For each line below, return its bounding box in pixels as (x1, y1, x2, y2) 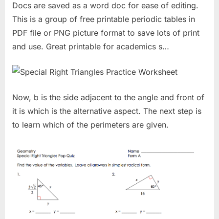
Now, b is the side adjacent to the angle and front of (12, 92, 204, 103)
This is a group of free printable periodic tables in (12, 14, 195, 24)
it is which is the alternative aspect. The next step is (12, 106, 201, 116)
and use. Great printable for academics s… (12, 42, 169, 52)
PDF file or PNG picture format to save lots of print (12, 28, 199, 38)
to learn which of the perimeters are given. (12, 120, 169, 130)
